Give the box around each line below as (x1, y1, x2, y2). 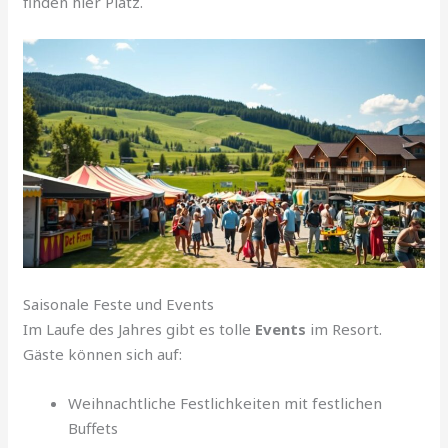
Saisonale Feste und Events (23, 294, 215, 315)
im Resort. (306, 319, 383, 340)
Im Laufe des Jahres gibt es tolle (23, 319, 256, 340)
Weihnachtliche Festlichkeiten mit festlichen (68, 393, 383, 414)
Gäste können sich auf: (23, 344, 183, 365)
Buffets (68, 418, 119, 439)
